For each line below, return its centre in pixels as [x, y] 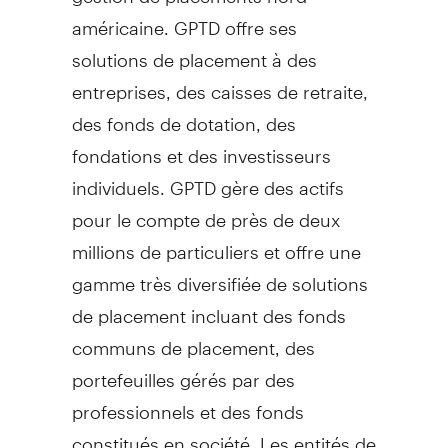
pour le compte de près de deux [205, 211]
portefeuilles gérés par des [183, 371]
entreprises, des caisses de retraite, [219, 83]
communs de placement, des [193, 339]
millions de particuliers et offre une [216, 243]
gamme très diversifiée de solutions [219, 275]
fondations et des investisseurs [201, 147]
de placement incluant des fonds [208, 307]
